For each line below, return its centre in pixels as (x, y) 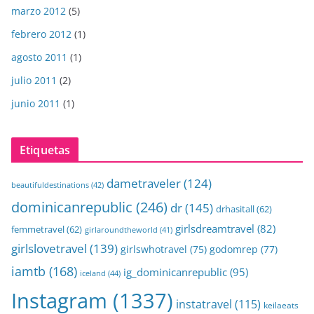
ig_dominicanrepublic (175, 272)
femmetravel (38, 230)
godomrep (234, 250)
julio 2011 (34, 81)
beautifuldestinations (50, 185)
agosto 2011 (39, 57)
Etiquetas (45, 150)
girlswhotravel (154, 250)
